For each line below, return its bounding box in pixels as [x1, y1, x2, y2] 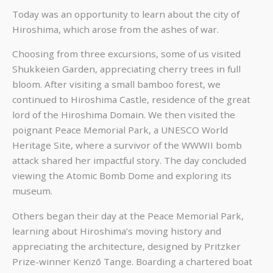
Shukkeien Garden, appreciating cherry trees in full [12, 63, 241, 76]
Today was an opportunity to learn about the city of [12, 8, 239, 21]
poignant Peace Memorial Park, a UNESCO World [12, 124, 228, 136]
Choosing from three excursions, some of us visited [12, 48, 241, 60]
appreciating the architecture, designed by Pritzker [12, 239, 241, 252]
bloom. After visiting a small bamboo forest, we [12, 78, 221, 91]
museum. [12, 185, 52, 197]
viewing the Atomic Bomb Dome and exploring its [12, 169, 232, 182]
